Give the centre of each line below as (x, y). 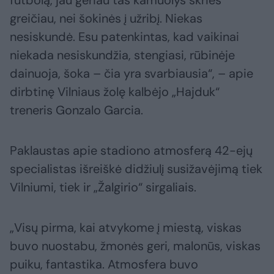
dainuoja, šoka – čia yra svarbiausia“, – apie (131, 74)
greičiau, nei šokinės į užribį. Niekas (106, 19)
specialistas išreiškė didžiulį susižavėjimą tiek (136, 169)
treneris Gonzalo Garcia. (76, 110)
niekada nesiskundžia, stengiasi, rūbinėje (122, 55)
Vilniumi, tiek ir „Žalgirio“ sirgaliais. (103, 187)
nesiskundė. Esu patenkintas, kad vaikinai (124, 37)
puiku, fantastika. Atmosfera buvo (104, 265)
